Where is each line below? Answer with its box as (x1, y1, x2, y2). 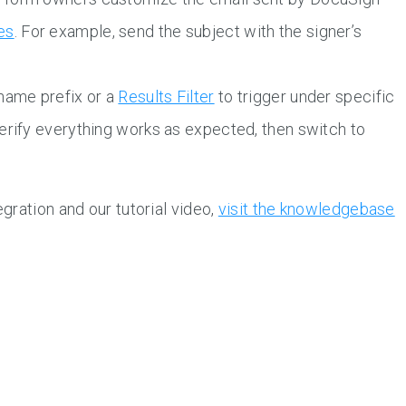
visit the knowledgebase (217, 199, 395, 219)
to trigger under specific (214, 87, 395, 107)
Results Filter (118, 87, 215, 107)
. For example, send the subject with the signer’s (14, 22, 362, 42)
